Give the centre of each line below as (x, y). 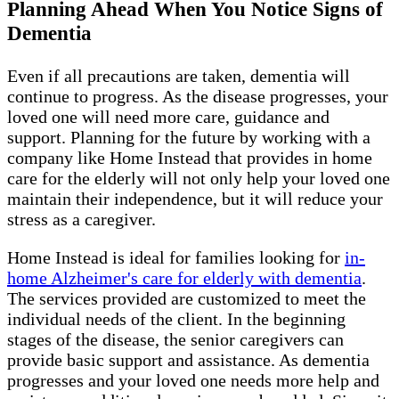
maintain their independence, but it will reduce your (195, 199)
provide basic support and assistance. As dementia (188, 360)
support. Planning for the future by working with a (189, 138)
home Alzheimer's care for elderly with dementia (184, 278)
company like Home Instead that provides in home (190, 158)
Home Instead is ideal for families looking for (176, 258)
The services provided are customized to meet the (187, 299)
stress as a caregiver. (81, 220)
